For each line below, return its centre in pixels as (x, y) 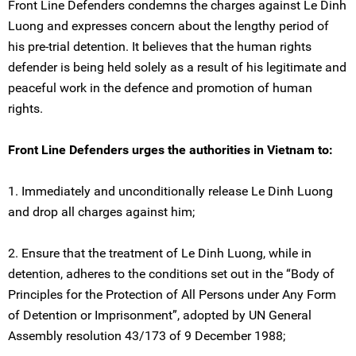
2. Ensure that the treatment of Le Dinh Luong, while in (160, 253)
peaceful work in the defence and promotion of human (160, 88)
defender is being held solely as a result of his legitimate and (177, 67)
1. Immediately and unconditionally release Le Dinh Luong (170, 191)
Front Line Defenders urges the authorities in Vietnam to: (170, 150)
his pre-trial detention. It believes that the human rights (160, 46)
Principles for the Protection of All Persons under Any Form (172, 294)
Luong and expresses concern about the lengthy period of (168, 26)
